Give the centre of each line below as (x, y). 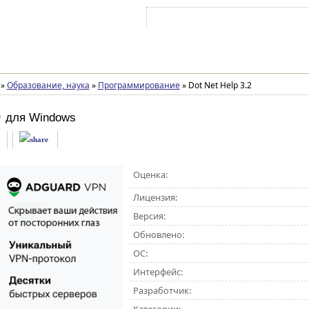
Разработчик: (162, 290)
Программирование (139, 85)
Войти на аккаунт (191, 20)
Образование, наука (48, 85)
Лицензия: (155, 197)
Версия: (149, 216)
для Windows (40, 118)
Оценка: (150, 175)
